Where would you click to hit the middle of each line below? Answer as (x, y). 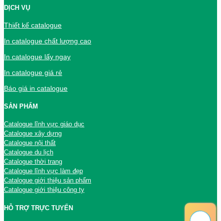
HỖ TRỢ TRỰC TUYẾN (38, 208)
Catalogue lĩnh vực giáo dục (44, 124)
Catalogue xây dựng (33, 134)
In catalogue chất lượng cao (48, 41)
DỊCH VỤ (17, 7)
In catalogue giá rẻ (33, 72)
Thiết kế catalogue (33, 25)
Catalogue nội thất (30, 143)
